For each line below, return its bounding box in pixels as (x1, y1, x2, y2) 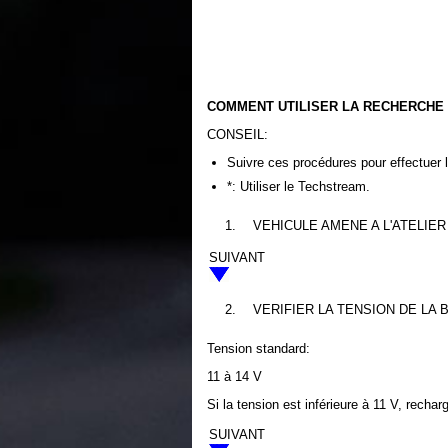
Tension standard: (207, 341, 310, 356)
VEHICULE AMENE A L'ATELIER (253, 218, 446, 233)
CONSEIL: (207, 127, 268, 142)
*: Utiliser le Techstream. (227, 179, 370, 194)
